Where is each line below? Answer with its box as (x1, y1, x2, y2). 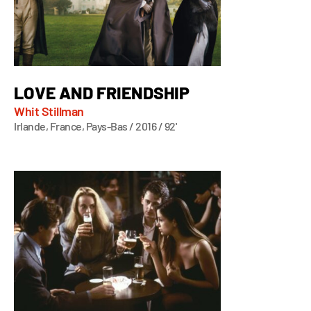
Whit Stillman (14, 103, 84, 119)
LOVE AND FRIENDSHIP (14, 81, 190, 103)
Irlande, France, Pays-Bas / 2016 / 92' (14, 119, 176, 133)
